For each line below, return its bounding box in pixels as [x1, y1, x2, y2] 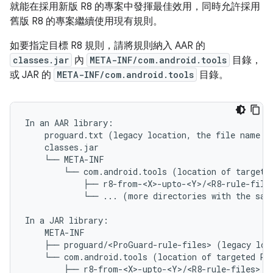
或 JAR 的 [10, 69, 54, 81]
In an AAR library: [25, 117, 113, 129]
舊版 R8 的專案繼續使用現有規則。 [10, 15, 163, 27]
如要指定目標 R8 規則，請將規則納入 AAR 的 [10, 40, 205, 52]
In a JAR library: [25, 214, 108, 226]
